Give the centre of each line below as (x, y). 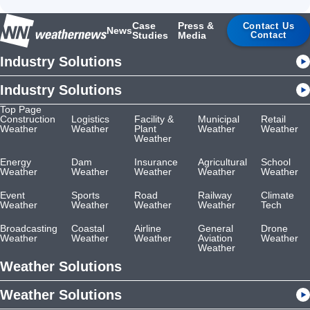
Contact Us (268, 26)
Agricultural (222, 162)
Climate (277, 195)
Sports (85, 195)
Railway (215, 195)
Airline (148, 229)
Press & (195, 26)
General (215, 229)
